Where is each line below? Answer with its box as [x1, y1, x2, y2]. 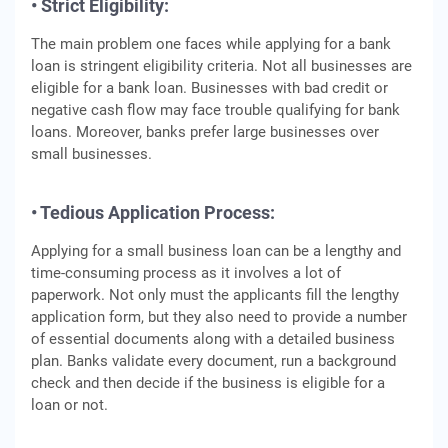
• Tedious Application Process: [31, 202, 275, 223]
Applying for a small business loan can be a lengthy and [31, 242, 401, 260]
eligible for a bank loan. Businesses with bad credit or [31, 79, 388, 97]
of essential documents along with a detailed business [31, 330, 395, 348]
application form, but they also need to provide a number [31, 308, 407, 326]
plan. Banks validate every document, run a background [31, 352, 396, 370]
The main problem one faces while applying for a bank [31, 35, 391, 53]
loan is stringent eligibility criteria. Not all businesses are [31, 57, 412, 75]
